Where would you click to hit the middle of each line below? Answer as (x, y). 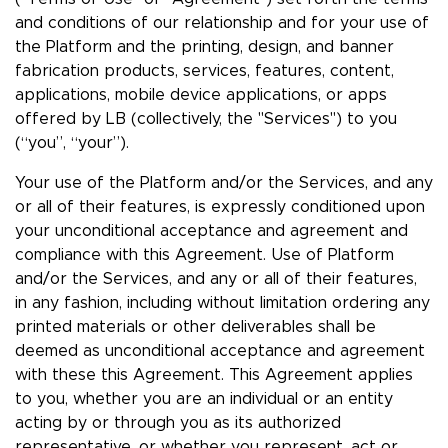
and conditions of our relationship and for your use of (222, 23)
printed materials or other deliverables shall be (195, 327)
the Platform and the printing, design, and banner (204, 47)
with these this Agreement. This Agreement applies (214, 375)
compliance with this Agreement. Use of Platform (204, 255)
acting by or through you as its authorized (178, 423)
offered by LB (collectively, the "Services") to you (206, 119)
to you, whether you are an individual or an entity (204, 399)
